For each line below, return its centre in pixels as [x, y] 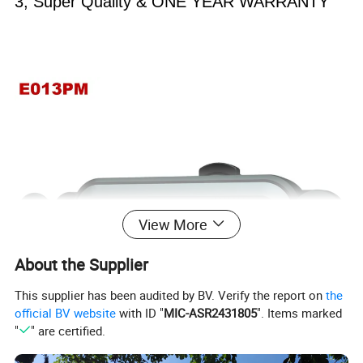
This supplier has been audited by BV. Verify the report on [171, 295]
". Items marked [300, 312]
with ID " [140, 312]
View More [173, 224]
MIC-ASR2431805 [211, 312]
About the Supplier [82, 264]
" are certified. [68, 330]
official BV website [66, 312]
